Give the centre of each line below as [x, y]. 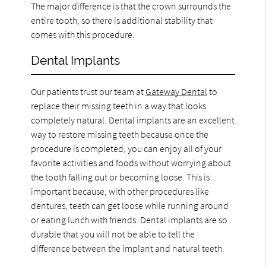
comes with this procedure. [83, 34]
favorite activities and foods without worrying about [131, 162]
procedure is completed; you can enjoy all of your [126, 148]
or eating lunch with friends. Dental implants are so [129, 219]
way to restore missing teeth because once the [120, 134]
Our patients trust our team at [88, 91]
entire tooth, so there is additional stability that [122, 20]
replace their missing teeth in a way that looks [119, 105]
